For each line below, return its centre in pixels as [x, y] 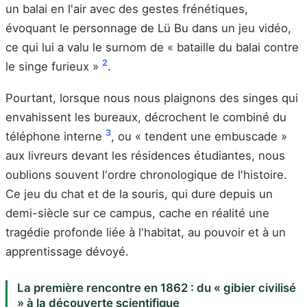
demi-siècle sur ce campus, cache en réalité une [137, 213]
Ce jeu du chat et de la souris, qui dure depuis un [139, 194]
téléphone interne [56, 136]
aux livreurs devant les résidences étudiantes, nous [145, 155]
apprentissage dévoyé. [67, 251]
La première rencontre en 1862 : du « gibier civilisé [156, 287]
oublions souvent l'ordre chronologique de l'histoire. [146, 174]
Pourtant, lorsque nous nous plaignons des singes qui [152, 98]
